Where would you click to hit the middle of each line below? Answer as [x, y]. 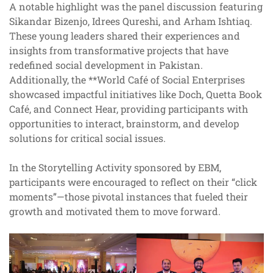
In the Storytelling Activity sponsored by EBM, [115, 167]
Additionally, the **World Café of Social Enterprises [127, 79]
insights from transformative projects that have [119, 50]
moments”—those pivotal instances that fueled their [129, 196]
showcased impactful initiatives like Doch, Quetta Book [136, 94]
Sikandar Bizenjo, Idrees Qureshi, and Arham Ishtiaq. [131, 21]
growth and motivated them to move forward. [115, 211]
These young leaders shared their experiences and [125, 35]
